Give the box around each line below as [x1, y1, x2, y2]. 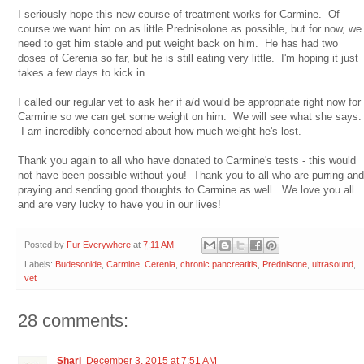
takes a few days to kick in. [18, 67, 148, 80]
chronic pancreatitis [180, 258, 258, 269]
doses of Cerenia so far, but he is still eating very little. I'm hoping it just [18, 52, 358, 65]
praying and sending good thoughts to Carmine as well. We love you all [18, 184, 354, 197]
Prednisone [262, 258, 307, 269]
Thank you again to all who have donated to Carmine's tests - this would [18, 154, 356, 167]
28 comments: [18, 310, 128, 331]
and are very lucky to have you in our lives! [18, 198, 221, 211]
